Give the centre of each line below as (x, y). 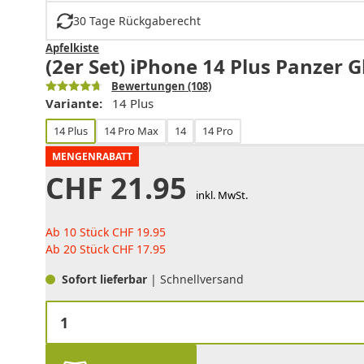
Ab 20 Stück (79, 249)
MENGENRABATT (92, 157)
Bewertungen (149, 87)
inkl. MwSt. (221, 195)
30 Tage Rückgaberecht (136, 21)
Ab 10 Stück (79, 232)
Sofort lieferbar (106, 279)
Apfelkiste (72, 48)
